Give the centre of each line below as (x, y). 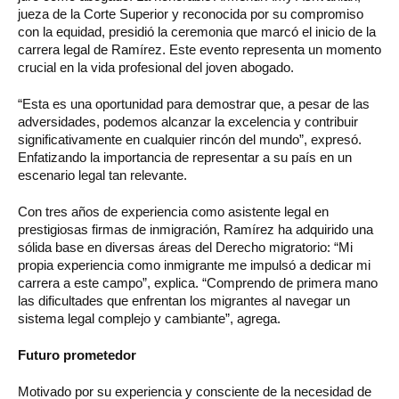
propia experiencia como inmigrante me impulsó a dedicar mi (194, 265)
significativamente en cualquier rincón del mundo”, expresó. (190, 139)
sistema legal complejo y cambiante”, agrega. (149, 318)
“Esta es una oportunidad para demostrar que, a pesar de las (194, 103)
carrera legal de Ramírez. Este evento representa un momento (199, 49)
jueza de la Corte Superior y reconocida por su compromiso (191, 13)
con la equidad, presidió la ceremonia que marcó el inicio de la (197, 31)
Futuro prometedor (77, 354)
